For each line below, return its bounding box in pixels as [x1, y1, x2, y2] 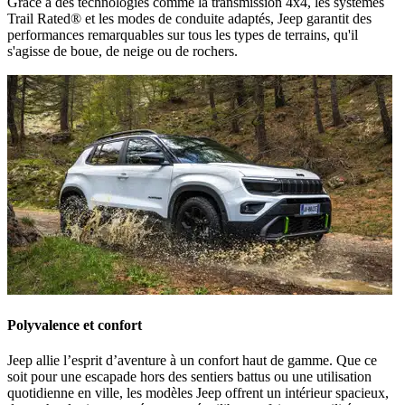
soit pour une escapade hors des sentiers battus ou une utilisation [7, 369, 372, 385]
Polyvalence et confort [7, 317, 142, 334]
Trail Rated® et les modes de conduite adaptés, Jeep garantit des [7, 10, 372, 26]
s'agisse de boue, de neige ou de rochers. [7, 42, 238, 59]
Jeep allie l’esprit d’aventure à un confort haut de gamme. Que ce [7, 353, 377, 369]
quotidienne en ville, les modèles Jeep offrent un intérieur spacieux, [7, 385, 389, 401]
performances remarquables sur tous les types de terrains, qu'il [7, 26, 358, 42]
